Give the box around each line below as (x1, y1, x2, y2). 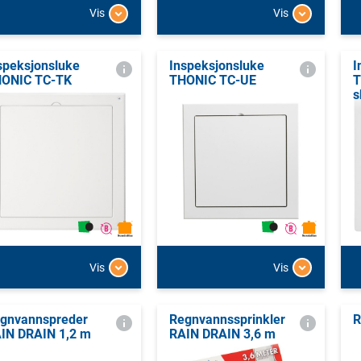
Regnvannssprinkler (168, 312, 285, 328)
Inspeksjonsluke (168, 57, 264, 73)
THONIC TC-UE (168, 72, 256, 88)
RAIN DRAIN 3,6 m (168, 326, 276, 342)
